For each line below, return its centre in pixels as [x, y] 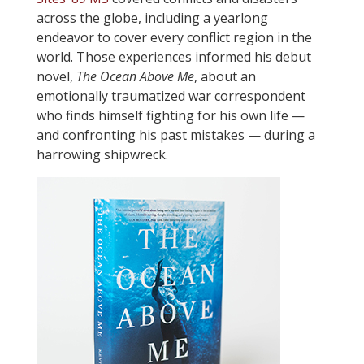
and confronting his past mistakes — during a [175, 135]
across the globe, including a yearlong [152, 18]
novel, [56, 76]
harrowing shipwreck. [102, 154]
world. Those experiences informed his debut [173, 57]
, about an [225, 76]
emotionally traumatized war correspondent [171, 96]
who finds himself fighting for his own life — [170, 115]
